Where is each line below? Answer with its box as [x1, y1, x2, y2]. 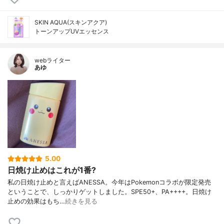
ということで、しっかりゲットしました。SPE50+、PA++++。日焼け [7, 187, 211, 195]
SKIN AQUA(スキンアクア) [34, 18, 107, 26]
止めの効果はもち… [7, 197, 65, 205]
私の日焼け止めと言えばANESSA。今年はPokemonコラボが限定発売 [7, 178, 211, 186]
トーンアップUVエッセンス [34, 27, 109, 35]
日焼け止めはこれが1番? [7, 164, 96, 175]
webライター [34, 56, 70, 64]
